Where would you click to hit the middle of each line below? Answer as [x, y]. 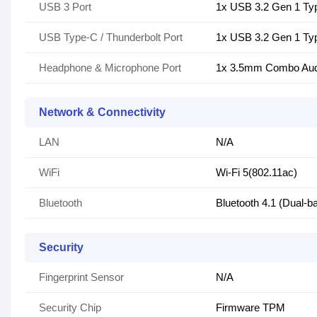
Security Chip [70, 308]
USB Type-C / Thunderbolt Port [111, 38]
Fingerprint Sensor [81, 277]
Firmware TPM [250, 308]
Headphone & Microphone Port [110, 68]
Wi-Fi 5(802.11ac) [257, 173]
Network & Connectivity [102, 113]
